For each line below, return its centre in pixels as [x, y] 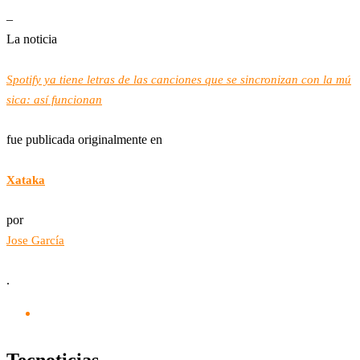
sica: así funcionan [54, 99]
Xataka [26, 180]
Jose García [35, 240]
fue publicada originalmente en [84, 139]
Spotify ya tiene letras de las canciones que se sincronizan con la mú [179, 79]
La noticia [32, 39]
